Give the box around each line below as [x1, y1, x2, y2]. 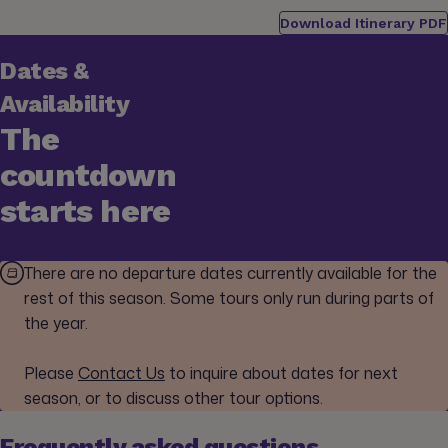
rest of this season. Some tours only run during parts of [24, 287, 434, 310]
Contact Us [78, 362, 165, 385]
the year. [24, 312, 88, 335]
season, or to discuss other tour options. [24, 387, 323, 410]
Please [24, 362, 74, 385]
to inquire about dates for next [169, 362, 398, 385]
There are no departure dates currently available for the [24, 262, 437, 285]
